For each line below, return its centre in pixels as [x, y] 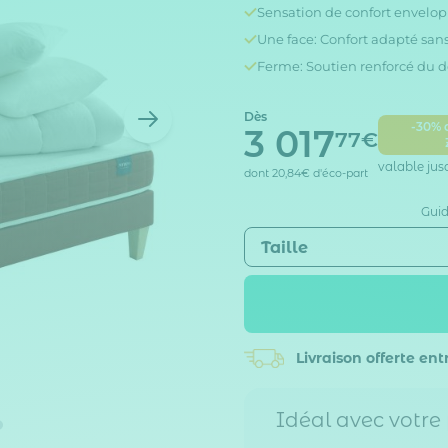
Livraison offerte [355, 357]
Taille [284, 247]
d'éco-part [340, 173]
